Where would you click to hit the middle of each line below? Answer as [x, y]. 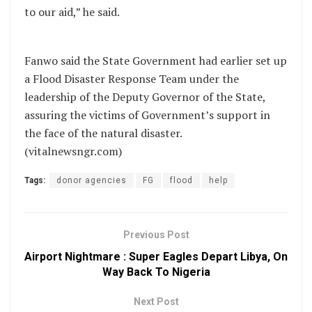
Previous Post [156, 234]
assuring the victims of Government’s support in [147, 115]
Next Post [156, 301]
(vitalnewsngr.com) [73, 151]
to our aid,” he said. [72, 12]
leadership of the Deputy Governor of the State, [145, 96]
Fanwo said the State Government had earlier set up [156, 60]
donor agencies [92, 180]
